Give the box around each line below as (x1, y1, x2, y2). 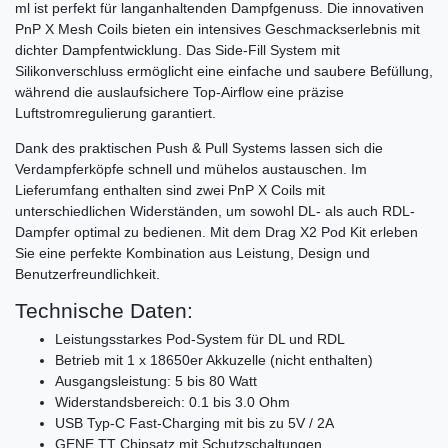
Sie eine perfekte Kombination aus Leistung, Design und (15, 244, 370, 261)
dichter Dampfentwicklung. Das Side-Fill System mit (15, 41, 340, 58)
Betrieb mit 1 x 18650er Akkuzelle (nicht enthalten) (55, 351, 373, 368)
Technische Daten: (15, 298, 193, 322)
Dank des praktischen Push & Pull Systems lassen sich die (15, 139, 383, 156)
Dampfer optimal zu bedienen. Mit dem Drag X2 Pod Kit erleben (15, 223, 418, 240)
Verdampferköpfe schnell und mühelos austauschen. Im (15, 160, 367, 177)
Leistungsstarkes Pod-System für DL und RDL (55, 330, 345, 347)
